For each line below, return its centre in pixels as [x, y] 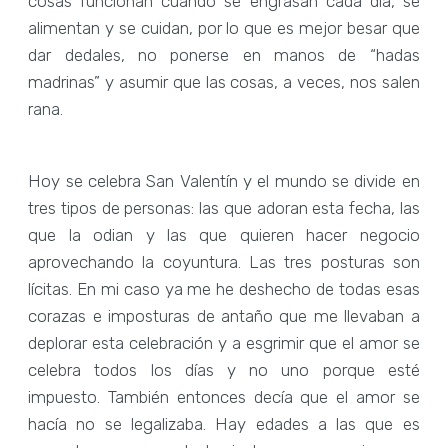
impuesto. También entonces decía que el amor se [224, 397]
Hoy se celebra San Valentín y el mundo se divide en [224, 181]
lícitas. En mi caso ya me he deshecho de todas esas [224, 289]
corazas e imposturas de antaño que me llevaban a [224, 316]
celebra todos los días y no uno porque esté [224, 370]
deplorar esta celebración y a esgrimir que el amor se [224, 343]
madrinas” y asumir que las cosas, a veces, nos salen [224, 81]
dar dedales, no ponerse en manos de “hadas [224, 54]
